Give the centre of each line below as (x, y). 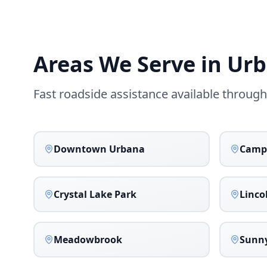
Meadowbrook (88, 240)
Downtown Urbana (99, 149)
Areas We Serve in (130, 64)
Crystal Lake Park (95, 194)
